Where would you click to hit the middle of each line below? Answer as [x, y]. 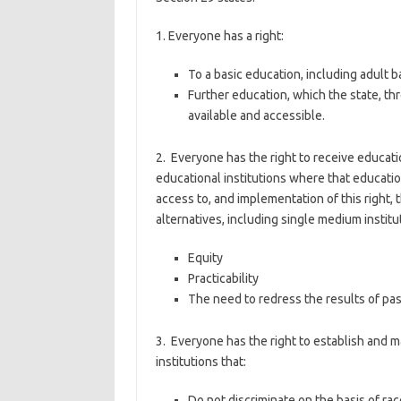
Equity [205, 258]
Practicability [223, 278]
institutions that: [200, 362]
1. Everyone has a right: [219, 36]
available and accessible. [256, 115]
